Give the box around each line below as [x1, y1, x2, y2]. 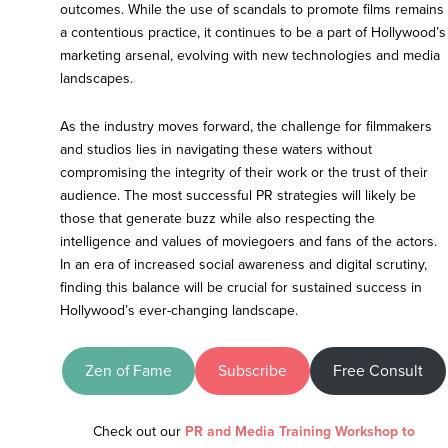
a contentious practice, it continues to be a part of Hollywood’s [60, 24, 446, 42]
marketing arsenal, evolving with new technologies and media [60, 47, 440, 65]
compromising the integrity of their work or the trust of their [60, 164, 428, 182]
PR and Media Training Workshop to [185, 423, 415, 441]
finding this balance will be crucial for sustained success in [60, 279, 422, 297]
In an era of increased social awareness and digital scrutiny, [60, 256, 427, 274]
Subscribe [218, 361, 287, 380]
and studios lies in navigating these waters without [60, 141, 372, 159]
